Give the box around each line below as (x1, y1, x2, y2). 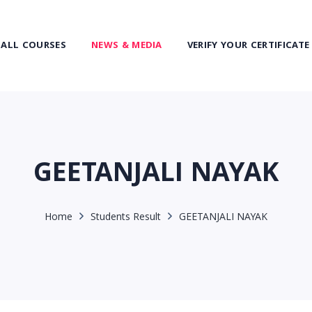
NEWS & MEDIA (91, 38, 162, 54)
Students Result (91, 209, 161, 226)
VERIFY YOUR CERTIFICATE (187, 38, 310, 54)
